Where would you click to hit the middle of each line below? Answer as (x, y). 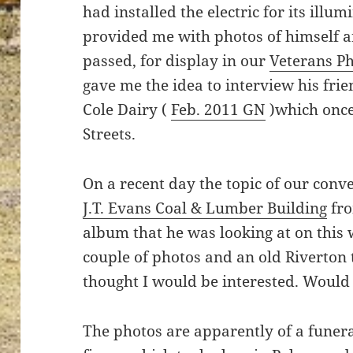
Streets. (110, 134)
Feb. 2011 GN (219, 110)
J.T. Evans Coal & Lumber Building (205, 208)
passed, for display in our (176, 61)
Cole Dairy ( (127, 110)
